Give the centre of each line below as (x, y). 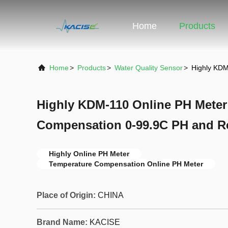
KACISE (105, 222)
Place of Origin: (66, 195)
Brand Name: (62, 222)
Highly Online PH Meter (89, 154)
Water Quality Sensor (149, 68)
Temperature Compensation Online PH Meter (126, 164)
